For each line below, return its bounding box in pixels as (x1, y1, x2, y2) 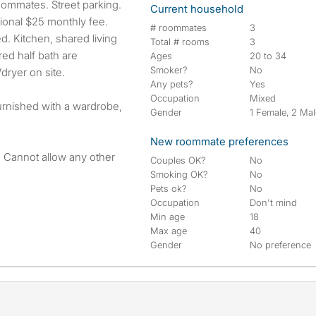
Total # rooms (150, 36, 209, 47)
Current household (150, 2, 243, 16)
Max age (150, 225, 187, 236)
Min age (150, 211, 185, 222)
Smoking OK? (150, 169, 208, 180)
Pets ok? (150, 183, 187, 194)
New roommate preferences (150, 135, 288, 148)
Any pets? (150, 78, 193, 90)
